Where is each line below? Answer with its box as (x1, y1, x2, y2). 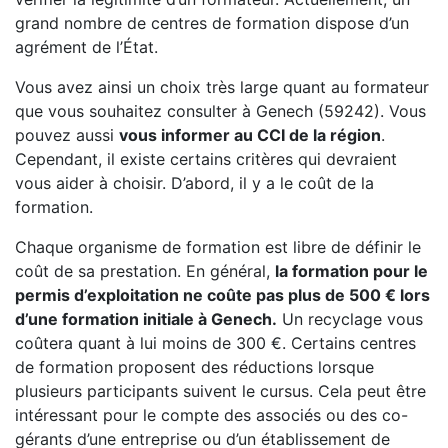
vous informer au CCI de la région (119, 125, 381, 145)
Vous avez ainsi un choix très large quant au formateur (15, 77, 429, 97)
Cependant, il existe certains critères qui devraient (15, 149, 397, 169)
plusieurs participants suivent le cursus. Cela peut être (15, 381, 426, 401)
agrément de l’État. (15, 37, 158, 57)
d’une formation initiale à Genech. (15, 309, 277, 329)
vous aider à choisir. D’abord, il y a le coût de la (15, 173, 374, 193)
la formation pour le (275, 261, 428, 281)
